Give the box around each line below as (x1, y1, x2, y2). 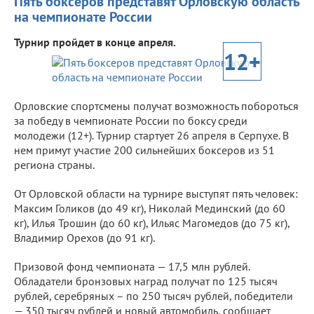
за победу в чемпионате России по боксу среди (14, 113, 247, 128)
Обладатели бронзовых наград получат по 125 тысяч (14, 273, 278, 288)
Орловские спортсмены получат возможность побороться (14, 98, 299, 113)
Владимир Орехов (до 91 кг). (14, 230, 155, 245)
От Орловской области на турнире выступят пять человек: (14, 186, 298, 200)
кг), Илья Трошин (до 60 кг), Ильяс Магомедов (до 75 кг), (14, 215, 289, 230)
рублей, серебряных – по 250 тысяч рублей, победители (14, 288, 293, 303)
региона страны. (14, 157, 95, 172)
